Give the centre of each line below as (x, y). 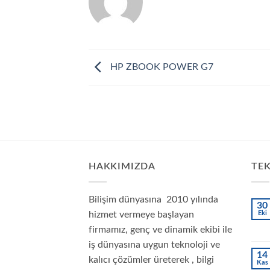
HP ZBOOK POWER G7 (161, 67)
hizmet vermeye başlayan (141, 214)
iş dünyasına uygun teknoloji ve (154, 244)
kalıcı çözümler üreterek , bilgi (151, 259)
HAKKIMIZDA (122, 167)
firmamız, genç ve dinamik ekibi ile (160, 229)
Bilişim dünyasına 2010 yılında (153, 199)
